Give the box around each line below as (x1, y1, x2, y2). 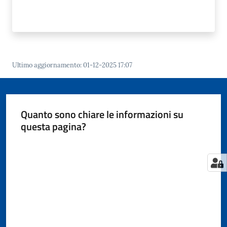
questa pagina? (20, 119, 86, 135)
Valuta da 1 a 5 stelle (20, 139, 82, 150)
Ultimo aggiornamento (12, 60, 80, 69)
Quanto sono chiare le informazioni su (20, 106, 183, 123)
